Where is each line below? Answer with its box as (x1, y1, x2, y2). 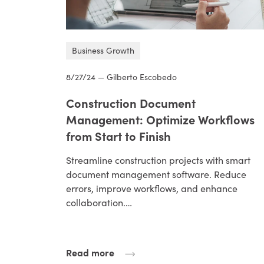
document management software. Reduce (66, 167, 246, 180)
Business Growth (72, 44, 134, 56)
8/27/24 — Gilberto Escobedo (66, 71, 177, 82)
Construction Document (66, 94, 196, 111)
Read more (66, 245, 114, 259)
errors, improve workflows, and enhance (66, 181, 237, 194)
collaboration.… (66, 196, 132, 209)
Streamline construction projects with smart (66, 153, 250, 166)
